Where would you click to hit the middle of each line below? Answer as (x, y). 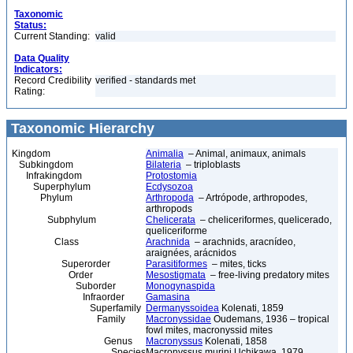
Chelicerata (171, 220)
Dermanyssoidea (182, 308)
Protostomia (171, 176)
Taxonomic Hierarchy (81, 128)
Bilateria (163, 165)
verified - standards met (145, 80)
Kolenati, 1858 (235, 341)
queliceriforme (176, 231)
